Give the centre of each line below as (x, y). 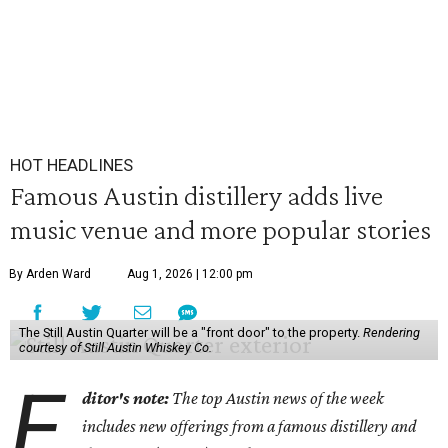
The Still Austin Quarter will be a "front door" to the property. (190, 332)
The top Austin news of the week (278, 398)
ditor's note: (127, 398)
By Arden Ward (50, 274)
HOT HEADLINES (71, 165)
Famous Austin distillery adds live (196, 195)
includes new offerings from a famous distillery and (249, 426)
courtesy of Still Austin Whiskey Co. (115, 347)
